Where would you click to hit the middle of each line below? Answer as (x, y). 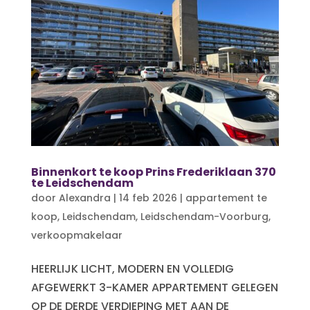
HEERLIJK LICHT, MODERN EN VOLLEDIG (132, 268)
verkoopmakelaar (76, 235)
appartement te (226, 198)
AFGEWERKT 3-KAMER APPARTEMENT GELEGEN (154, 287)
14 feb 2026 (148, 198)
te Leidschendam (82, 183)
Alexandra (84, 198)
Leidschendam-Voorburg (204, 216)
